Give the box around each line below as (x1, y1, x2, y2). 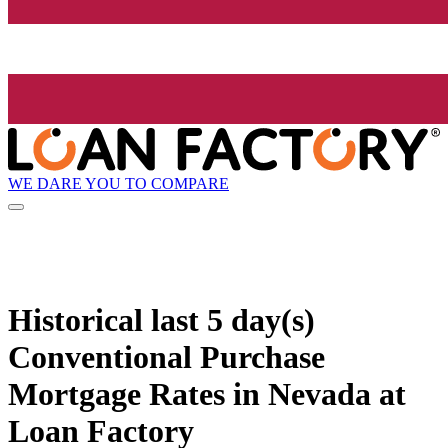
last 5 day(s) (151, 301, 315, 338)
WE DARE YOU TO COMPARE (8, 174, 229, 192)
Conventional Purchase (8, 338, 325, 375)
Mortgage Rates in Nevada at (8, 375, 406, 412)
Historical (8, 301, 151, 338)
